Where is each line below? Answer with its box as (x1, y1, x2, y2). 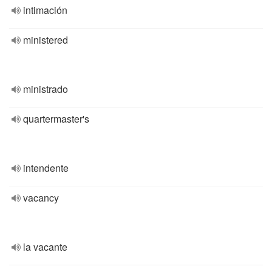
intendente (23, 161, 69, 175)
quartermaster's (23, 112, 89, 126)
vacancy (23, 191, 59, 205)
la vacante (23, 240, 67, 254)
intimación (23, 3, 67, 17)
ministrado (23, 82, 68, 96)
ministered (23, 33, 68, 47)
